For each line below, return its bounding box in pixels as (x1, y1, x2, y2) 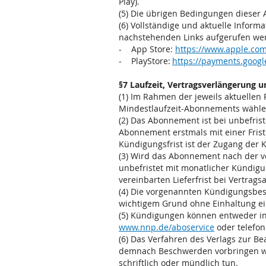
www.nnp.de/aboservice (119, 221, 214, 233)
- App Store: (119, 43, 175, 55)
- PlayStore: (119, 55, 172, 66)
